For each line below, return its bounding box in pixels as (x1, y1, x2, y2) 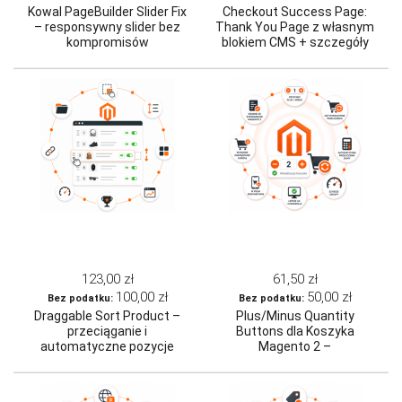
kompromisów (66, 35, 149, 50)
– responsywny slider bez (34, 20, 180, 35)
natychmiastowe (245, 354, 345, 370)
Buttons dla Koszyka (235, 324, 354, 339)
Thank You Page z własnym (215, 20, 374, 35)
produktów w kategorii (43, 354, 171, 370)
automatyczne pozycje (40, 339, 174, 354)
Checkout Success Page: (223, 4, 367, 20)
